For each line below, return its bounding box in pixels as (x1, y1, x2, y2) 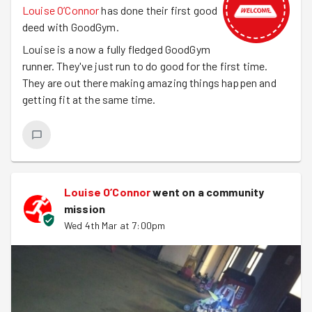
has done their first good (101, 3, 218, 17)
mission (64, 202, 106, 215)
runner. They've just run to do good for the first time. (22, 59, 268, 72)
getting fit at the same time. (22, 93, 156, 106)
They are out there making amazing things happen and (22, 76, 276, 89)
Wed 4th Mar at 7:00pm (64, 219, 166, 231)
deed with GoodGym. (22, 20, 119, 33)
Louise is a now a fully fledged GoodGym (22, 42, 210, 56)
